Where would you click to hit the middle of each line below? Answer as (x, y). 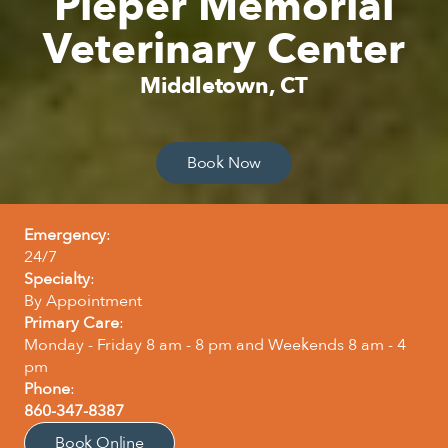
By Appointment (83, 301)
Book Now (224, 163)
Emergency (65, 235)
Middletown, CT (224, 86)
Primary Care (71, 323)
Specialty (57, 279)
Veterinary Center (224, 50)
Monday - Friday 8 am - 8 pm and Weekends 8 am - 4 (215, 345)
